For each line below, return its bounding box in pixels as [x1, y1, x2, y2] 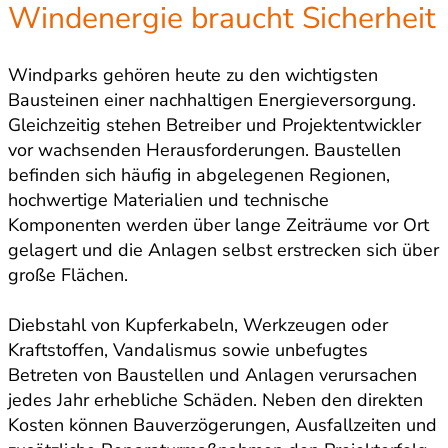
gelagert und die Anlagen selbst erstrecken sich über [8, 238, 439, 263]
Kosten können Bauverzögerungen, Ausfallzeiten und [8, 413, 437, 438]
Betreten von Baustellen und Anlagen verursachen [8, 363, 417, 388]
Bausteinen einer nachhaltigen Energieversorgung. [8, 88, 416, 113]
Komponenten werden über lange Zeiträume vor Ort [8, 213, 429, 238]
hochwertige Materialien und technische [8, 188, 329, 213]
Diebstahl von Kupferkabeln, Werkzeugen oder [8, 313, 388, 338]
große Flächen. [8, 263, 128, 288]
